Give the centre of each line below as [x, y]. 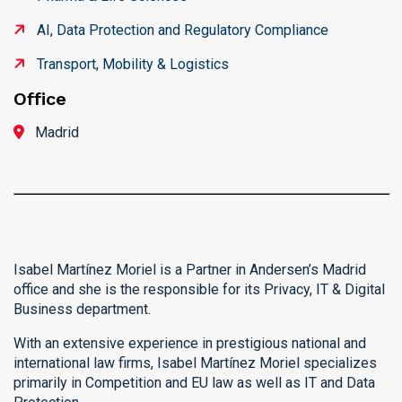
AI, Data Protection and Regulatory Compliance [183, 30]
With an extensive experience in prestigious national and [190, 343]
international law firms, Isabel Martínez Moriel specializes [195, 363]
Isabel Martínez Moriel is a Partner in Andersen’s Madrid [190, 270]
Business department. [82, 309]
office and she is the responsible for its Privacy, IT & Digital [199, 289]
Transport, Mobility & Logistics [133, 64]
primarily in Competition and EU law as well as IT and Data [194, 383]
